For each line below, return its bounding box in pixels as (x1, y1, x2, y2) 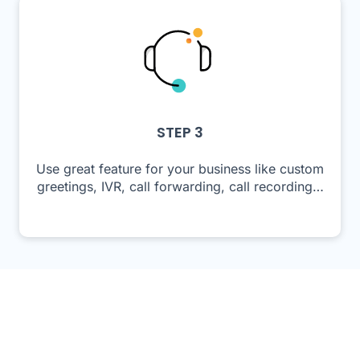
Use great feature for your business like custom (36, 160, 324, 177)
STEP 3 (157, 121, 203, 142)
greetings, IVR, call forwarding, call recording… (36, 178, 324, 194)
